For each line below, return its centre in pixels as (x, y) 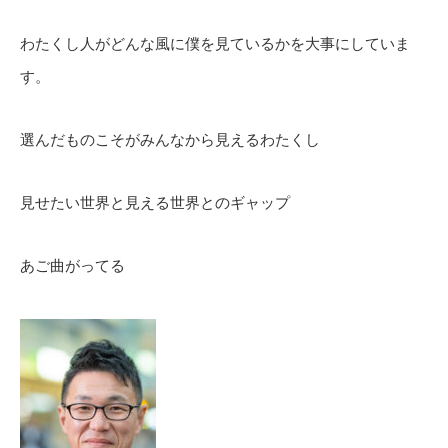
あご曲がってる (72, 265)
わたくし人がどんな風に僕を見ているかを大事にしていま (215, 43)
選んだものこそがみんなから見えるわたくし (170, 139)
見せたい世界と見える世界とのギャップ (155, 202)
